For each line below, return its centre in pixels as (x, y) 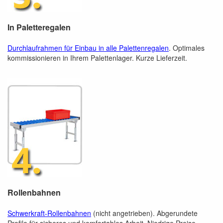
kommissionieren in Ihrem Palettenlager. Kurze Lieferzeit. (97, 58)
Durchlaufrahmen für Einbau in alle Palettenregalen (88, 48)
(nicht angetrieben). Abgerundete (144, 213)
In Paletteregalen (39, 27)
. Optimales (187, 48)
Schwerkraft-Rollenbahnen (49, 213)
